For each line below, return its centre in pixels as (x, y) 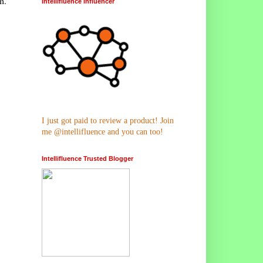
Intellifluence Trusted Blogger (87, 158)
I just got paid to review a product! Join (108, 120)
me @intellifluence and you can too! (102, 131)
